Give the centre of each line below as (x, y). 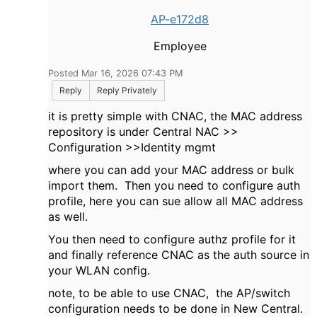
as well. (68, 217)
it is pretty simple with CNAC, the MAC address (175, 116)
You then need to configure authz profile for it (172, 239)
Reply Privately (127, 90)
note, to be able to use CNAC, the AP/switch (169, 293)
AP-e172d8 (180, 19)
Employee (180, 46)
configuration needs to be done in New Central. (175, 309)
